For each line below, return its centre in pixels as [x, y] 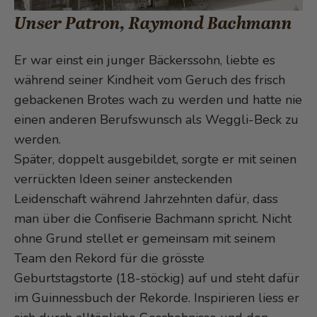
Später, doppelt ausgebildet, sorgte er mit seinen [155, 159]
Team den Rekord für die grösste [109, 258]
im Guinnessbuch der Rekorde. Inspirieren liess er [157, 298]
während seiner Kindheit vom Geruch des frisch [150, 80]
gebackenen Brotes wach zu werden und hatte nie [158, 99]
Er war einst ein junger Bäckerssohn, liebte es [145, 60]
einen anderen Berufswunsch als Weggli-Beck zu [156, 119]
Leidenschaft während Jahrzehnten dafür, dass [146, 198]
